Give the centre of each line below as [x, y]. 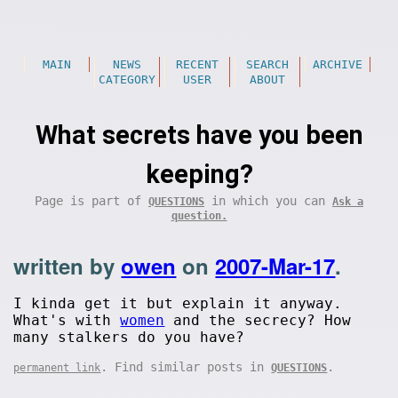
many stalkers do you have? [129, 337]
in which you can [268, 201]
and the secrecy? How [258, 320]
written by [68, 266]
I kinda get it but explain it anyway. [178, 303]
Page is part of [92, 201]
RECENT [197, 64]
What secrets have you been [199, 135]
